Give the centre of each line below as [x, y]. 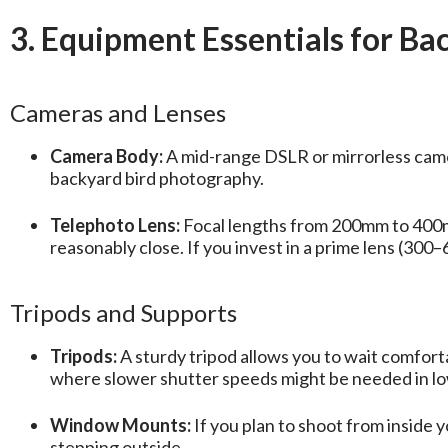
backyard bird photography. [157, 178]
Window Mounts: [120, 425]
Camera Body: [106, 156]
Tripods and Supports [123, 313]
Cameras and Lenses [118, 113]
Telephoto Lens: [115, 225]
